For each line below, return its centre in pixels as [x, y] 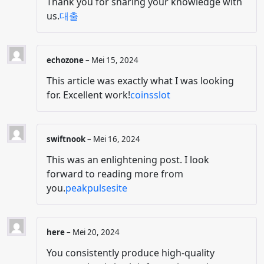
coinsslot [150, 95]
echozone [66, 60]
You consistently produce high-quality [131, 253]
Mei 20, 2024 [96, 232]
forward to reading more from [115, 174]
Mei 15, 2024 [115, 60]
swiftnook [67, 139]
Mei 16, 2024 [117, 139]
